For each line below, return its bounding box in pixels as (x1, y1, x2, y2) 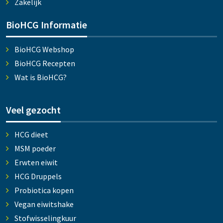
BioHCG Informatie (6, 18, 87, 31)
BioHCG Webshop (14, 44, 74, 55)
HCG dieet (14, 129, 48, 140)
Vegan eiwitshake (14, 199, 74, 210)
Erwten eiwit (14, 157, 58, 168)
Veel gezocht (6, 104, 61, 116)
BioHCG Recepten (14, 58, 75, 69)
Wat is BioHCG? (14, 72, 67, 83)
